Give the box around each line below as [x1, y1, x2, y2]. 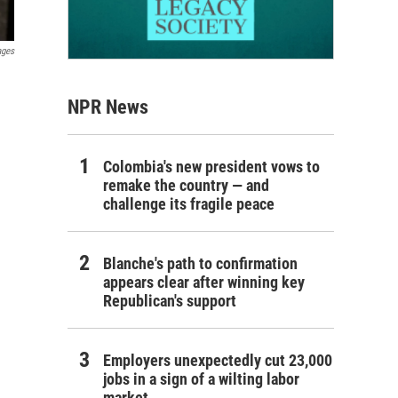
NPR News [68, 95, 148, 118]
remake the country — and [103, 175, 269, 195]
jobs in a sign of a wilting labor [103, 369, 299, 388]
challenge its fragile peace [103, 194, 275, 213]
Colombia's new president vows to [103, 156, 320, 176]
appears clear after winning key [103, 272, 305, 291]
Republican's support [103, 291, 236, 310]
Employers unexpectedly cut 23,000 [103, 350, 332, 370]
